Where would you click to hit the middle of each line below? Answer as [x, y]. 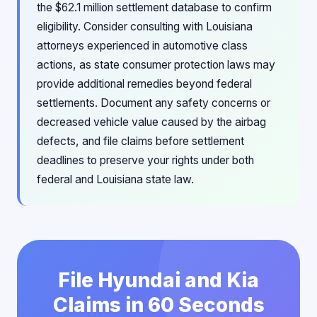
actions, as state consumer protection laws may [156, 65]
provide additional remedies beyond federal [144, 84]
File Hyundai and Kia [158, 280]
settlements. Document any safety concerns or [154, 103]
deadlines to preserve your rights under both [145, 160]
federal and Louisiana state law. [115, 179]
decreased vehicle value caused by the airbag [151, 122]
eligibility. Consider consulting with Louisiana [145, 27]
